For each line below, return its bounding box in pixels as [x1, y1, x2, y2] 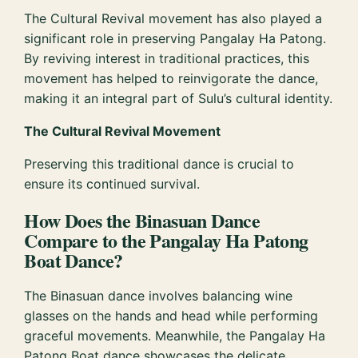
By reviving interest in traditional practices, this [24, 50, 310, 67]
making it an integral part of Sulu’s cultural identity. [24, 90, 333, 107]
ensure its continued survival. [24, 176, 201, 193]
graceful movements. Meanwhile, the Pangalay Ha [24, 328, 326, 344]
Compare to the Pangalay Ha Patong [24, 226, 308, 255]
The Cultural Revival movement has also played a [24, 10, 323, 27]
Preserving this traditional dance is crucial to [24, 156, 295, 173]
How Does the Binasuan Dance [24, 206, 261, 235]
